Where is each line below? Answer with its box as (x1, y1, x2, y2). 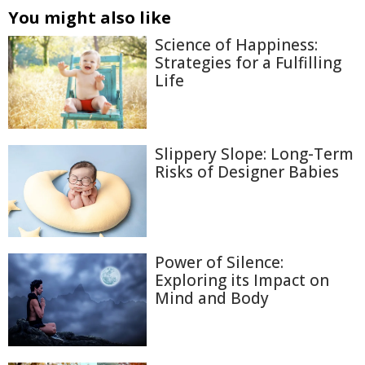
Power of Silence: (155, 252, 284, 274)
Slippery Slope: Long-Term (155, 143, 354, 165)
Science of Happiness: (155, 34, 318, 55)
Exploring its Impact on (155, 270, 329, 292)
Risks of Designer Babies (155, 161, 339, 182)
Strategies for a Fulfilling (155, 52, 341, 73)
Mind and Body (155, 288, 269, 310)
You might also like (8, 7, 171, 29)
